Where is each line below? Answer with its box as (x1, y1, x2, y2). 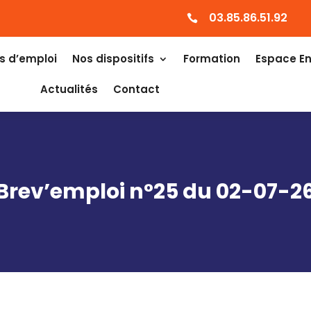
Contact (112, 82, 160, 96)
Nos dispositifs (72, 51, 155, 66)
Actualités (40, 82, 98, 96)
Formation (183, 51, 241, 66)
